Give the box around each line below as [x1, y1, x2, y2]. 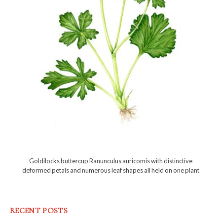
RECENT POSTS [10, 206, 68, 216]
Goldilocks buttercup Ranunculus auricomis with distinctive [29, 157, 192, 165]
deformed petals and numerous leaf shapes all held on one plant [22, 166, 199, 175]
